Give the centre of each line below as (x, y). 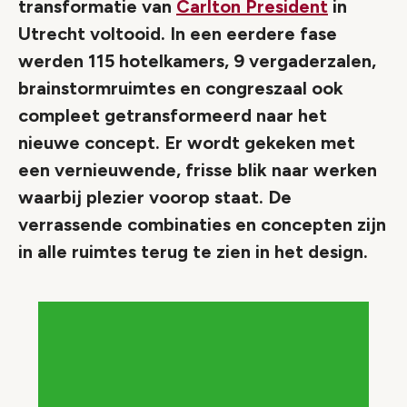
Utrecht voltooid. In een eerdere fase (178, 34)
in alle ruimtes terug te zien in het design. (193, 252)
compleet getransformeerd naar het (173, 115)
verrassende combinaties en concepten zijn (202, 224)
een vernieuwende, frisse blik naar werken (198, 170)
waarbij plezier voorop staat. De (155, 197)
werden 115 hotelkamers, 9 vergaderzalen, (197, 61)
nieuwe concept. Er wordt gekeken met (187, 143)
